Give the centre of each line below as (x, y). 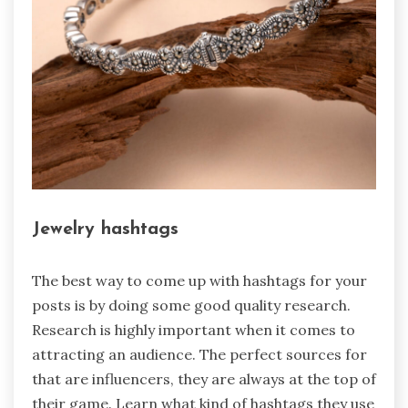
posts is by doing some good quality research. (191, 306)
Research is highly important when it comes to (194, 330)
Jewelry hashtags (105, 229)
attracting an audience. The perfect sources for (199, 355)
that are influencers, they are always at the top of (204, 379)
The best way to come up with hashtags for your (199, 281)
